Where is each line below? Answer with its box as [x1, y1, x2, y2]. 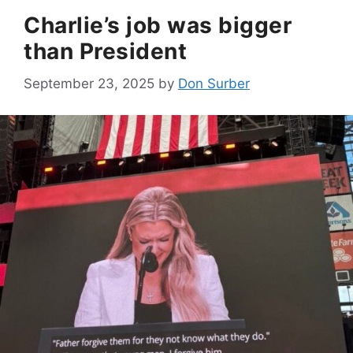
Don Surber [178, 75, 250, 91]
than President [24, 38, 187, 65]
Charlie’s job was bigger [24, 12, 292, 39]
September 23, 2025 [24, 75, 154, 91]
